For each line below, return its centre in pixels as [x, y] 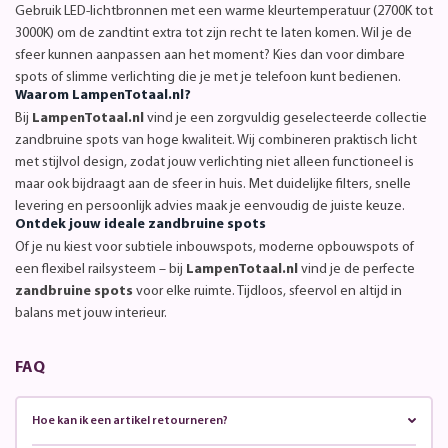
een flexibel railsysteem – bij [100, 269]
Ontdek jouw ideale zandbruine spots [140, 224]
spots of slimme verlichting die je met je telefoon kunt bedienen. [208, 77]
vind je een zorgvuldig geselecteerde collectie [285, 118]
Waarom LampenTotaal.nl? [103, 95]
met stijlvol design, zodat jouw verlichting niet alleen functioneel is [214, 162]
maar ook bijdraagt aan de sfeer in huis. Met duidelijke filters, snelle [213, 184]
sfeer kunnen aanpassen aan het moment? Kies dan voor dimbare [210, 55]
